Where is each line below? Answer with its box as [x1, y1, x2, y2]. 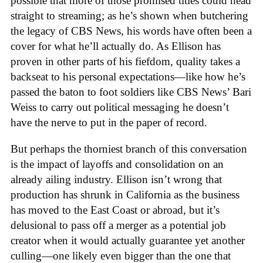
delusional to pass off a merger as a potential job [11, 218, 226, 231]
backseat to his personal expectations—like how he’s [11, 70, 245, 83]
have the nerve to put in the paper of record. [11, 116, 210, 129]
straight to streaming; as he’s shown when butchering [11, 9, 248, 22]
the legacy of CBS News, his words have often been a [11, 25, 252, 38]
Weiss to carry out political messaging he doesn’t [11, 101, 229, 114]
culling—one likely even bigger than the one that [11, 249, 231, 262]
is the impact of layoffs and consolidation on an [11, 157, 224, 170]
